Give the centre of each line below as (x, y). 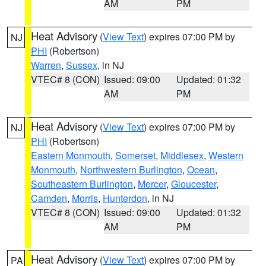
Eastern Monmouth (71, 155)
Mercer (152, 184)
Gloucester (194, 184)
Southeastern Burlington (82, 184)
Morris (85, 198)
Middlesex (182, 155)
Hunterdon (125, 198)
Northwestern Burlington (131, 170)
